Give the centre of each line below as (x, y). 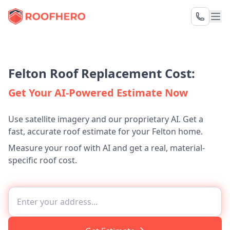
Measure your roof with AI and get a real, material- (107, 148)
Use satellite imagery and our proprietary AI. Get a (106, 119)
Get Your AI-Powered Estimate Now (98, 93)
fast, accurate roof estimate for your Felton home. (106, 131)
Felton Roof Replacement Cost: (102, 73)
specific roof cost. (43, 160)
